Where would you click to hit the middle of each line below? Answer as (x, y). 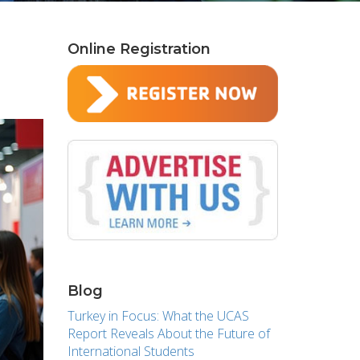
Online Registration (139, 49)
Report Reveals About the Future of (168, 333)
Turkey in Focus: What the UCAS (158, 315)
